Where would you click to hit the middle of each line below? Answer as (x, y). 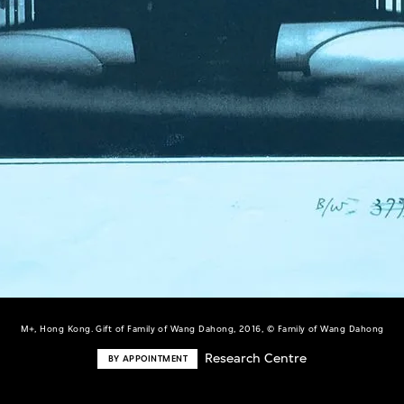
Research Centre (255, 358)
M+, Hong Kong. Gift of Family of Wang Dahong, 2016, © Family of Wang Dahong (202, 328)
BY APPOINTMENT (148, 358)
